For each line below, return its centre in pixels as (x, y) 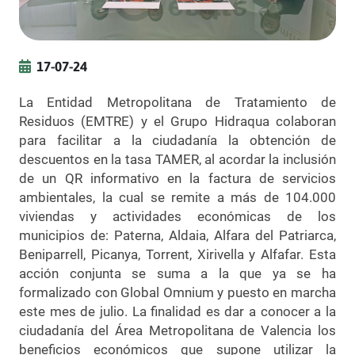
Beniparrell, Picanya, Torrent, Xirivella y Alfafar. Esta (177, 254)
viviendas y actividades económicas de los (177, 216)
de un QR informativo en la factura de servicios (177, 178)
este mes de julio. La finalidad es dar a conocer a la (177, 311)
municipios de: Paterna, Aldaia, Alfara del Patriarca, (177, 235)
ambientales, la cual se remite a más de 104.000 (177, 197)
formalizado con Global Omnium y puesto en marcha (177, 292)
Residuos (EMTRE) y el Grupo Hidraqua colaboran (177, 121)
